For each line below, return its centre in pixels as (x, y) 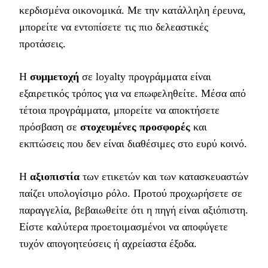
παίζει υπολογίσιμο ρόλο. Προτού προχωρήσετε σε (131, 194)
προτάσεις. (42, 44)
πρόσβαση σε (50, 127)
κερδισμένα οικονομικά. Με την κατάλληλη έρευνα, (133, 10)
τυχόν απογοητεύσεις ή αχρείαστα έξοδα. (108, 244)
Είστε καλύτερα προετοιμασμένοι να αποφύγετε (124, 227)
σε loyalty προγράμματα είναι (145, 77)
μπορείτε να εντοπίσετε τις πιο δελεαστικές (114, 27)
